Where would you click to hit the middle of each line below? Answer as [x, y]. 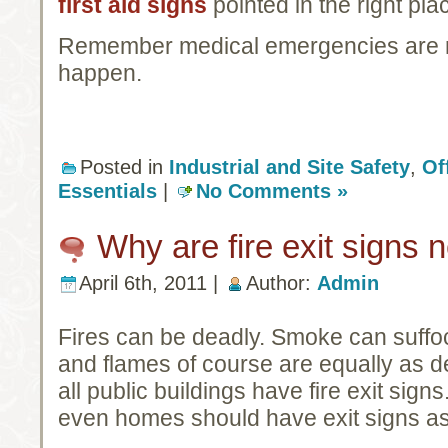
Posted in [124, 166]
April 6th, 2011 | [151, 282]
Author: [281, 282]
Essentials [107, 190]
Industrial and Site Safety [289, 166]
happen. [100, 72]
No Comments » [272, 190]
